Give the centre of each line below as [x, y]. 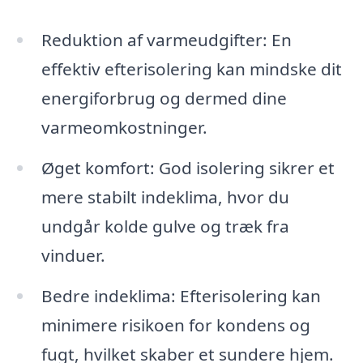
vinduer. [73, 256]
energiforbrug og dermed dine [164, 98]
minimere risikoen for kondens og [175, 325]
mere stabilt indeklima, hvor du [165, 197]
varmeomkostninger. [124, 128]
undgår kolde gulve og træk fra [165, 226]
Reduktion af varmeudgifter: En [166, 40]
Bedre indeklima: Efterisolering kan [181, 296]
